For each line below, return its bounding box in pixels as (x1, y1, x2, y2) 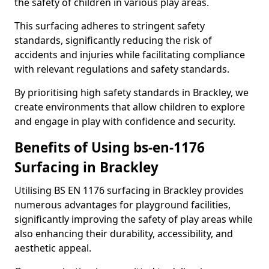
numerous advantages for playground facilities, (14, 198, 231, 211)
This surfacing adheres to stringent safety (14, 19, 205, 32)
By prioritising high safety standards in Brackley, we (14, 86, 249, 99)
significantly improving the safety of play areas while (14, 213, 253, 226)
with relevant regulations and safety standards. (14, 62, 229, 76)
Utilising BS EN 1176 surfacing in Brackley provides (14, 184, 244, 197)
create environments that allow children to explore (14, 100, 245, 113)
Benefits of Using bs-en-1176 (14, 138, 205, 157)
